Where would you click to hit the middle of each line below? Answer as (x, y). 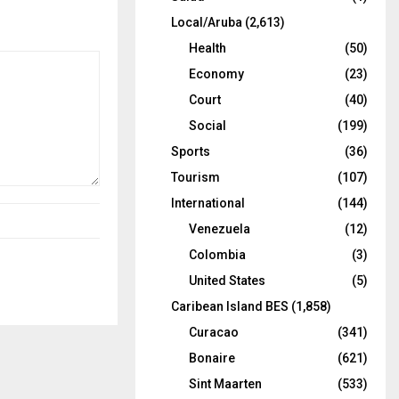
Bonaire (212, 358)
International (208, 203)
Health (207, 48)
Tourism (195, 177)
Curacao (213, 332)
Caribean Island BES (229, 306)
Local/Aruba (206, 22)
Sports (190, 151)
